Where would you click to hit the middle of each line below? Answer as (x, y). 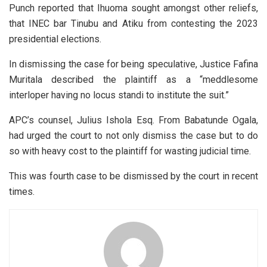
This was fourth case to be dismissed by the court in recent (133, 176)
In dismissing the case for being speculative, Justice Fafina (133, 64)
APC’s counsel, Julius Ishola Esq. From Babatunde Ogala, (133, 120)
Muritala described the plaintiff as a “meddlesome (133, 80)
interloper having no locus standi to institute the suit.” (119, 95)
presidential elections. (55, 39)
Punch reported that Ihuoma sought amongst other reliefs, (133, 8)
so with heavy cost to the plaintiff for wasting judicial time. (130, 151)
